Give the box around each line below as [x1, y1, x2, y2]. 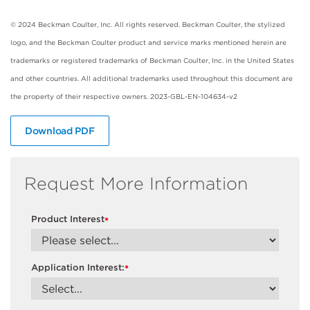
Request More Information [24, 172, 248, 194]
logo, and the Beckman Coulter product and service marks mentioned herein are [10, 37, 286, 46]
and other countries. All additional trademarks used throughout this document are [10, 73, 293, 82]
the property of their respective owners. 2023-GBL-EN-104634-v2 [10, 91, 237, 100]
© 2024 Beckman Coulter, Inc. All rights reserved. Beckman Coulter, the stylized [10, 19, 285, 28]
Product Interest [31, 214, 104, 225]
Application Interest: [31, 262, 125, 273]
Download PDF [25, 125, 95, 136]
